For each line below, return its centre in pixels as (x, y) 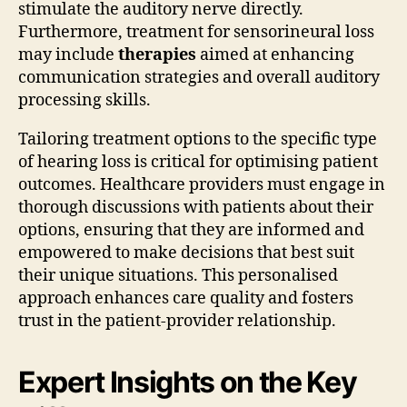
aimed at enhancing (275, 55)
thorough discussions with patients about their (196, 207)
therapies (157, 55)
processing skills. (84, 100)
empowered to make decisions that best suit (186, 253)
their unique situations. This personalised (178, 275)
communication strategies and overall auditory (199, 77)
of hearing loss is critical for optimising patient (198, 162)
